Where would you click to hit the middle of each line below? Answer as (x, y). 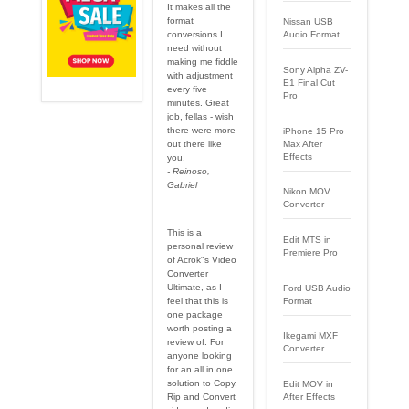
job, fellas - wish (201, 116)
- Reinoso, (189, 171)
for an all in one (200, 370)
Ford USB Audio (317, 288)
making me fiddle (203, 61)
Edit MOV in (309, 384)
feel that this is (198, 301)
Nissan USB (309, 22)
